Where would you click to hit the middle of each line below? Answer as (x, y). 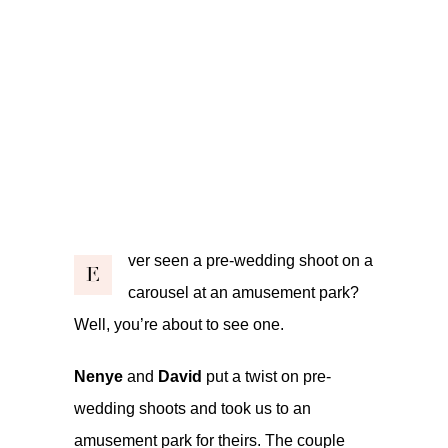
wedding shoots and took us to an (192, 408)
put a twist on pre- (266, 376)
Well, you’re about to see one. (179, 324)
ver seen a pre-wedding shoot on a (250, 260)
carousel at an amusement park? (243, 292)
